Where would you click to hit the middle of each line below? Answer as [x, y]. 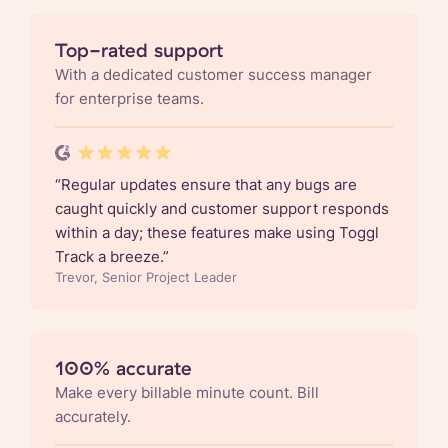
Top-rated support [139, 49]
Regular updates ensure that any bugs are [209, 184]
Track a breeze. [109, 256]
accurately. [93, 416]
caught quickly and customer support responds [222, 208]
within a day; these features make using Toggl [217, 232]
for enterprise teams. [129, 98]
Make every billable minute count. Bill [187, 392]
